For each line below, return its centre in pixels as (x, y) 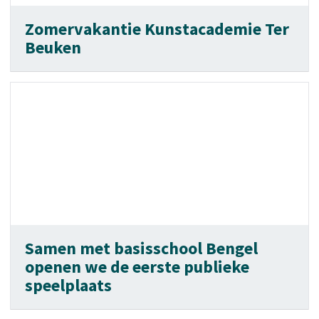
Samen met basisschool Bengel (141, 248)
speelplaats (68, 285)
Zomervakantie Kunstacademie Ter (157, 29)
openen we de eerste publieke (137, 267)
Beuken (53, 47)
